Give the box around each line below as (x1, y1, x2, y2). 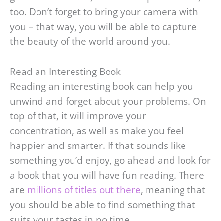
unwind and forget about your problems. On (10, 94, 206, 108)
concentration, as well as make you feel (10, 124, 184, 137)
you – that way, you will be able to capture (10, 20, 197, 34)
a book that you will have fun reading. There (10, 168, 204, 182)
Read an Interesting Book (10, 65, 121, 78)
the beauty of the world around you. (10, 35, 170, 48)
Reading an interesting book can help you (10, 79, 193, 93)
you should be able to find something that (10, 198, 195, 211)
